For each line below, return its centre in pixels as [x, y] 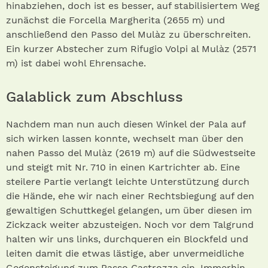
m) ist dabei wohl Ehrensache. [76, 63]
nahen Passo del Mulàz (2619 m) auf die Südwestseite [131, 153]
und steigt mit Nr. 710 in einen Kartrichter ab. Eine [123, 167]
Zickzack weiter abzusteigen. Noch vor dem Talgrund [130, 225]
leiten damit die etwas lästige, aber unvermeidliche [125, 254]
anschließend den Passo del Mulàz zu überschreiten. [128, 35]
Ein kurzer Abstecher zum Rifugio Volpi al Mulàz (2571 [131, 49]
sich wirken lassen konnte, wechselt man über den [125, 139]
